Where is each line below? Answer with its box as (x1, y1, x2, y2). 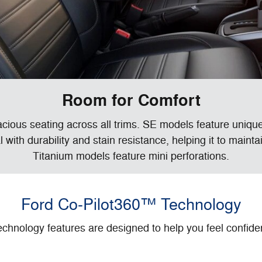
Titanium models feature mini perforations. (33, 149, 229, 163)
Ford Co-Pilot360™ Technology (20, 194, 242, 215)
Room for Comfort (61, 91, 201, 112)
